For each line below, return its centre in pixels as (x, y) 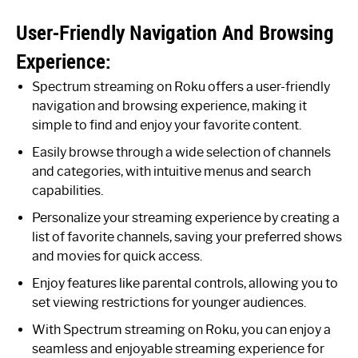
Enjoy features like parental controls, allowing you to (185, 283)
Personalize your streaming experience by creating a (186, 217)
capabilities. (68, 190)
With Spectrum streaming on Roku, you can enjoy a (181, 329)
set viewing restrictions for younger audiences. (169, 302)
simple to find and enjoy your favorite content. (167, 125)
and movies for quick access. (117, 256)
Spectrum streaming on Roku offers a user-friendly (181, 86)
